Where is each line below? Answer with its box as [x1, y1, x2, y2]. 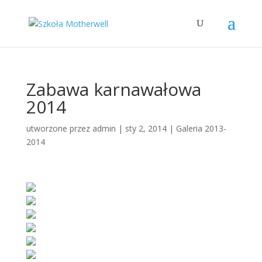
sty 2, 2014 [125, 123, 167, 134]
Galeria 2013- [175, 123, 226, 134]
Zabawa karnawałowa [26, 77, 201, 101]
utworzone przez [26, 123, 92, 134]
